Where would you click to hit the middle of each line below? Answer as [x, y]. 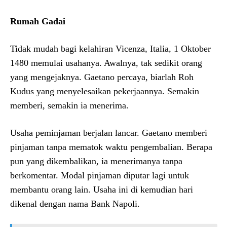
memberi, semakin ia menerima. [69, 105]
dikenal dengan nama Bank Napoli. [75, 203]
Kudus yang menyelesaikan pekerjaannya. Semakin [105, 91]
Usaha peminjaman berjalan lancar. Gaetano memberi [109, 133]
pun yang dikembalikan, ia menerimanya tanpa [96, 161]
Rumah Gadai [38, 21]
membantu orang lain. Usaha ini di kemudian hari [102, 189]
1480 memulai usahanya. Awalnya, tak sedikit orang [106, 63]
